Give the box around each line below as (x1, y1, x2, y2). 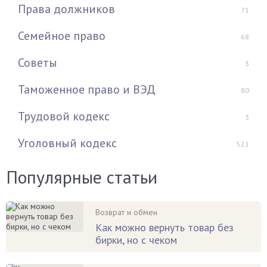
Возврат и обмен (95, 206, 157, 218)
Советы (18, 54, 57, 70)
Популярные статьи (6, 164, 157, 188)
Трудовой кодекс (18, 108, 110, 124)
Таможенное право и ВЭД (18, 81, 156, 97)
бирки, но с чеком (95, 232, 177, 247)
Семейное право (18, 27, 105, 44)
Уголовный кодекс (18, 135, 117, 151)
